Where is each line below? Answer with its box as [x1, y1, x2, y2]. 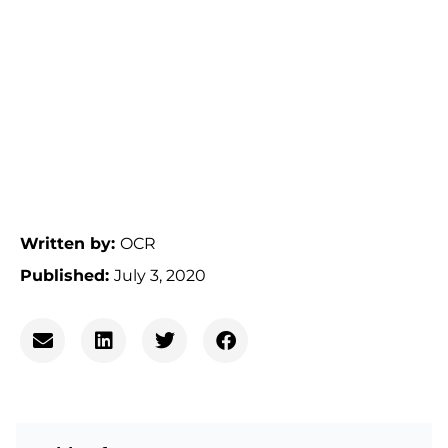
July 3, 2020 [114, 266, 206, 286]
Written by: [20, 234, 120, 254]
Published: [20, 266, 114, 286]
